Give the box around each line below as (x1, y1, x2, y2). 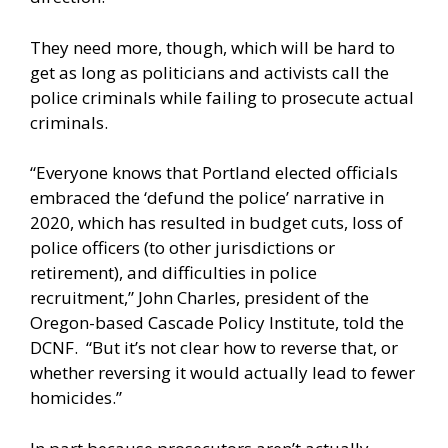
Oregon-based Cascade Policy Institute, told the (30, 311, 404, 335)
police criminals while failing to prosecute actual (30, 85, 414, 109)
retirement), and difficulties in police (30, 261, 317, 285)
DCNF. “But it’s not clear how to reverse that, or (30, 336, 398, 360)
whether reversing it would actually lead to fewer (30, 361, 415, 385)
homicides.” (30, 386, 122, 410)
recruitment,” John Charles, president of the (30, 286, 369, 310)
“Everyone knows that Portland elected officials (30, 161, 398, 185)
